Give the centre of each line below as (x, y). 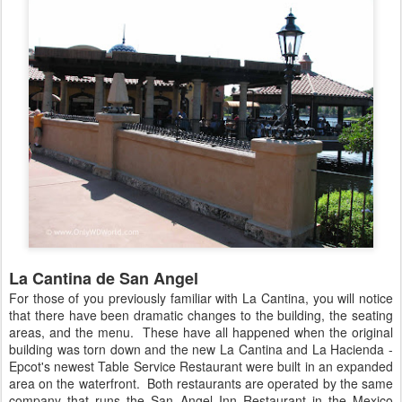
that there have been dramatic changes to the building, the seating (201, 315)
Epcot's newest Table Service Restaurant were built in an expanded (201, 366)
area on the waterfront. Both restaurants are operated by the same (201, 383)
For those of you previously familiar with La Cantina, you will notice (201, 298)
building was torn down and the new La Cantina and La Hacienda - (201, 349)
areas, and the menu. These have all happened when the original (201, 332)
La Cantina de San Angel (104, 278)
